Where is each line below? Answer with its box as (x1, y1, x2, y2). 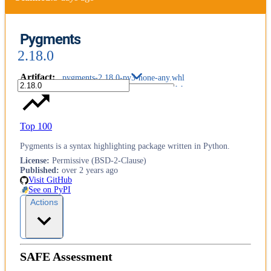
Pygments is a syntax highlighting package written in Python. (20, 142, 230, 151)
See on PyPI (28, 185, 71, 195)
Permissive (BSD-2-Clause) (52, 156, 146, 166)
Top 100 (20, 121, 52, 132)
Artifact (20, 72, 52, 83)
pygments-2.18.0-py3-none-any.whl (62, 73, 184, 83)
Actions (30, 197, 58, 207)
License (20, 156, 47, 166)
